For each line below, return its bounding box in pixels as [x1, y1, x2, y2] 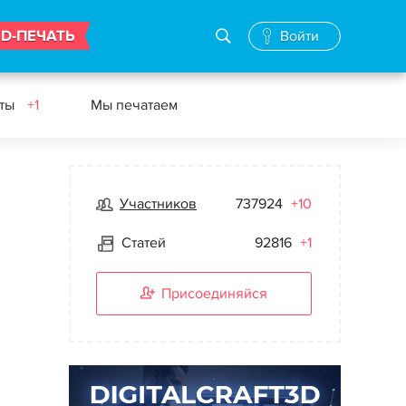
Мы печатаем [91, 96, 178, 114]
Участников [120, 195, 197, 213]
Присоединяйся [161, 285, 267, 303]
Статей [121, 234, 166, 252]
